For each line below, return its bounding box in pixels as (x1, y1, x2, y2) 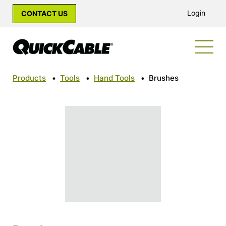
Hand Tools (94, 73, 135, 83)
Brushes (149, 73, 179, 83)
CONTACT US (21, 9, 68, 18)
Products (13, 73, 46, 83)
